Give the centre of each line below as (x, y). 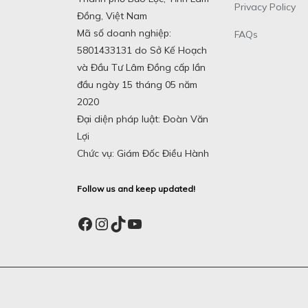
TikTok (134, 223)
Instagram (131, 223)
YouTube (158, 223)
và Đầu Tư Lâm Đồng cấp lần (141, 68)
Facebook (112, 223)
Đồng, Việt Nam (112, 16)
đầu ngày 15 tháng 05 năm (137, 85)
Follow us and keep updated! (136, 189)
